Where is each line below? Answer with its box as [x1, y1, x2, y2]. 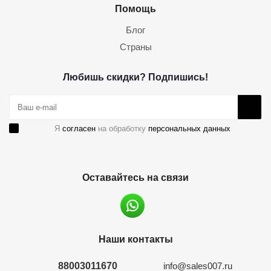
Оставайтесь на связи [82, 172, 189, 183]
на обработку [96, 124, 148, 133]
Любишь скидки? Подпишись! [63, 71, 208, 82]
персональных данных [148, 124, 230, 133]
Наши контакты [98, 233, 173, 244]
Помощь [115, 3, 156, 14]
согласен [62, 124, 96, 133]
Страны [119, 42, 152, 52]
